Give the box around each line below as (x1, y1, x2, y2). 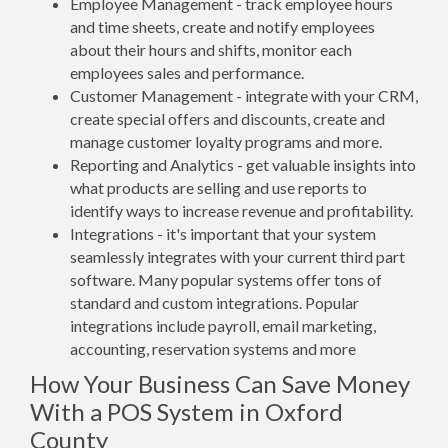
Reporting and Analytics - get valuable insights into (70, 155, 416, 174)
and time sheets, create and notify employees (70, 17, 375, 36)
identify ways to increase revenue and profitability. (70, 201, 413, 220)
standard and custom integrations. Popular (70, 293, 359, 312)
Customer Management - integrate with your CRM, (70, 86, 418, 105)
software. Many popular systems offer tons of (70, 270, 382, 289)
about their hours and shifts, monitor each (70, 40, 352, 59)
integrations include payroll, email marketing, (70, 316, 376, 335)
